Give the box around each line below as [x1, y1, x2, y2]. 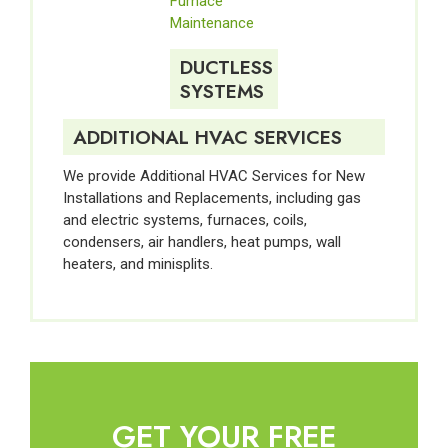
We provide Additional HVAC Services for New [63, 166, 365, 185]
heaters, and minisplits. [63, 254, 213, 273]
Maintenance [170, 14, 255, 33]
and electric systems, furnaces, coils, [63, 210, 307, 229]
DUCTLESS [180, 53, 274, 81]
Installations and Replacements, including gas [63, 188, 361, 207]
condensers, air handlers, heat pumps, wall [63, 232, 341, 251]
